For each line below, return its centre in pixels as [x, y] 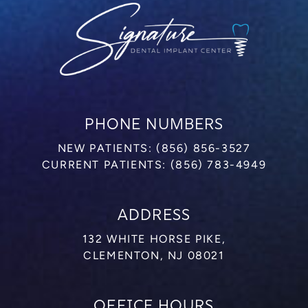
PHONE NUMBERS [154, 124]
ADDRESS [154, 215]
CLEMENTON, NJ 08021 [154, 255]
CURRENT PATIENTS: [106, 165]
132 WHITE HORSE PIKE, [154, 239]
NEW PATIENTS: [107, 148]
